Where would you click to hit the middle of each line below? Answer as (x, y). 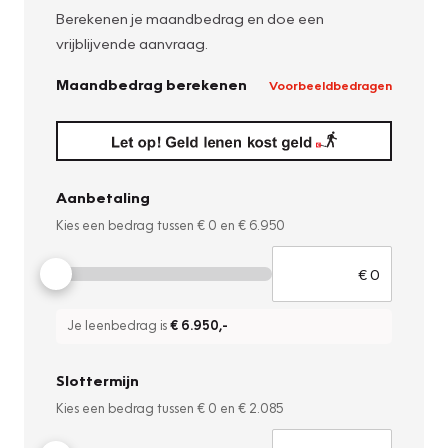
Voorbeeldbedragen (330, 84)
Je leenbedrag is (119, 325)
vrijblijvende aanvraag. (132, 43)
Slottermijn (97, 380)
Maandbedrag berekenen (151, 84)
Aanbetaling (103, 197)
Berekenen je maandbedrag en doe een (190, 18)
